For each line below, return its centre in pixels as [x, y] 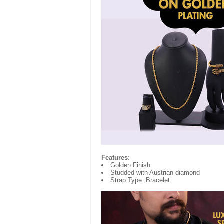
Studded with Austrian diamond [155, 173]
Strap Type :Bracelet [140, 180]
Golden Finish [130, 165]
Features [115, 158]
